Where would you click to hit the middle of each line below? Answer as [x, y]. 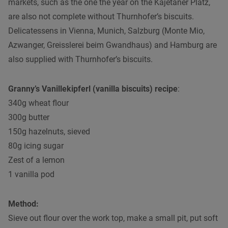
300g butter [29, 117]
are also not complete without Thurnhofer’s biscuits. [101, 16]
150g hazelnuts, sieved [49, 131]
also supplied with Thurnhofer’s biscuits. [80, 59]
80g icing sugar [36, 146]
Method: [23, 204]
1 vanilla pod [31, 174]
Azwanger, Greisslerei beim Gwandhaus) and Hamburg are [112, 45]
